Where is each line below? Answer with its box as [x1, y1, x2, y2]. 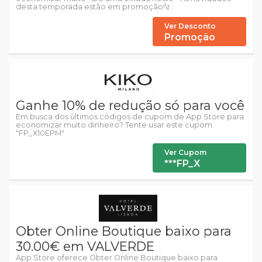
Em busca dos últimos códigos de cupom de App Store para [16, 112, 244, 121]
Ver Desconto [164, 21, 216, 30]
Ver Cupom [164, 147, 206, 157]
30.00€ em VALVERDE [16, 238, 154, 254]
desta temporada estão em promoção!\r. [16, 2, 172, 11]
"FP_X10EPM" [16, 128, 64, 137]
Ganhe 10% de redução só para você [16, 97, 244, 113]
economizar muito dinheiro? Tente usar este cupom [16, 120, 212, 129]
